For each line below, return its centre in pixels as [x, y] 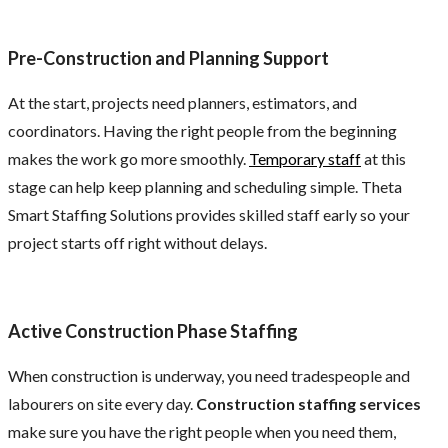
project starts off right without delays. [137, 243]
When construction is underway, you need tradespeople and [209, 376]
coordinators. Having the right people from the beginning [202, 131]
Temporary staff [305, 159]
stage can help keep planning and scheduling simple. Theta [205, 187]
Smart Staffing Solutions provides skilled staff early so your [209, 215]
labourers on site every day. [102, 404]
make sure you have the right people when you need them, [202, 432]
